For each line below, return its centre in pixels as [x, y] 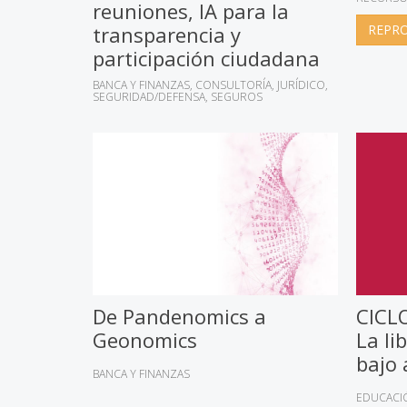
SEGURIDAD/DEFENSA [149, 97]
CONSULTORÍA [233, 85]
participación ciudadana [206, 59]
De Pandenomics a [179, 317]
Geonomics [145, 340]
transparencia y [167, 35]
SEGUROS [237, 97]
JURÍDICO [301, 85]
